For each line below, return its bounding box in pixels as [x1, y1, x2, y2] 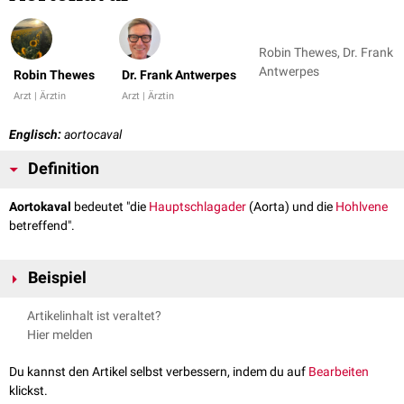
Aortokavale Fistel [19, 299, 119, 315]
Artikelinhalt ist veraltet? [27, 308, 161, 324]
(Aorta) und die [246, 199, 335, 215]
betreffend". [9, 218, 75, 234]
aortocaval [61, 127, 122, 142]
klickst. [9, 383, 48, 399]
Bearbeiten [308, 364, 369, 380]
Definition [28, 160, 99, 179]
